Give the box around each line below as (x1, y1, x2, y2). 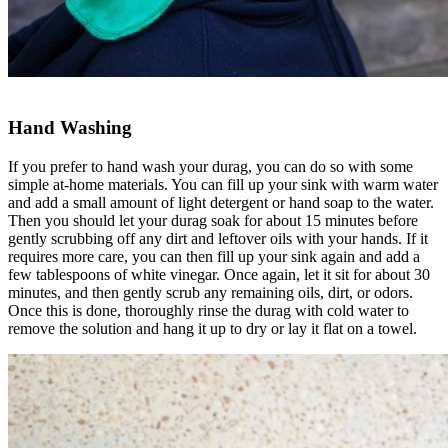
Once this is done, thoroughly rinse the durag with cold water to (8, 302, 409, 319)
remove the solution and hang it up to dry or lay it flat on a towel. (8, 320, 417, 337)
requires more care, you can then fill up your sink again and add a (8, 248, 420, 265)
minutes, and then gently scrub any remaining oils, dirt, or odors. (8, 284, 413, 301)
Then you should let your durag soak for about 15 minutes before (8, 212, 418, 229)
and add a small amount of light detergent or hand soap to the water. (8, 194, 434, 211)
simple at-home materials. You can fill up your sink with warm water (8, 176, 438, 193)
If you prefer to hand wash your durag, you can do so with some (8, 158, 413, 175)
